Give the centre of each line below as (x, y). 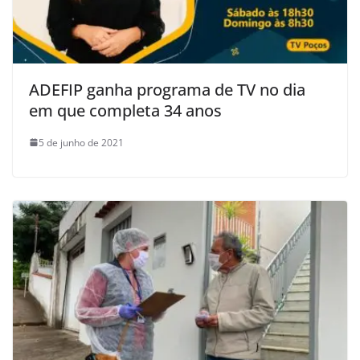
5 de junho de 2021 (81, 142)
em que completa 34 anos (125, 110)
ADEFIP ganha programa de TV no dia (167, 89)
